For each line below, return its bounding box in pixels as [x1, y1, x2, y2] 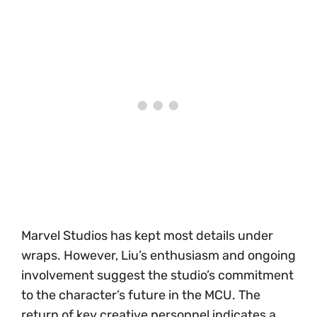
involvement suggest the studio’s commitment [21, 267, 294, 284]
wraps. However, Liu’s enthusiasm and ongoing [21, 248, 296, 264]
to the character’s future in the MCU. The [21, 287, 260, 304]
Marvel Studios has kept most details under [21, 228, 273, 244]
